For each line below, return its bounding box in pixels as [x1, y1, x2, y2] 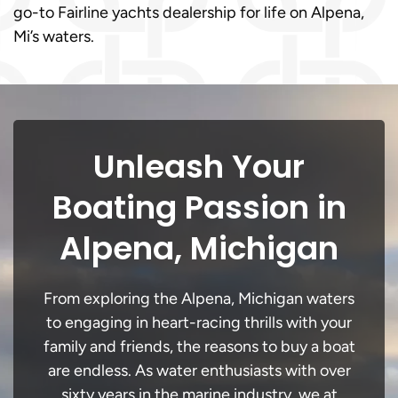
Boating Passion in [52, 185, 346, 230]
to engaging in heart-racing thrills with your [46, 313, 352, 332]
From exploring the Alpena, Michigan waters [44, 289, 354, 308]
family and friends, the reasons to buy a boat [43, 337, 355, 356]
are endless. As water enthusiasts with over [47, 361, 351, 380]
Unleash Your [93, 144, 305, 189]
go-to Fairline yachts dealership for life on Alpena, [13, 3, 364, 22]
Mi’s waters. [13, 27, 94, 46]
